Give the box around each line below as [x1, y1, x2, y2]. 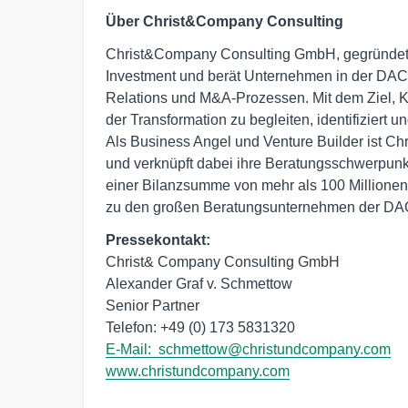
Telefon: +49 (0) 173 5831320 [106, 319, 299, 335]
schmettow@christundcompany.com [158, 341, 391, 357]
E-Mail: [106, 341, 158, 357]
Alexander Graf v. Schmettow [106, 275, 296, 291]
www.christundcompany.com [106, 362, 290, 379]
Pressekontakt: [106, 231, 210, 248]
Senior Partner [106, 297, 199, 313]
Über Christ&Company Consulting [106, 13, 343, 29]
